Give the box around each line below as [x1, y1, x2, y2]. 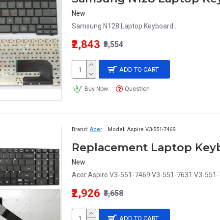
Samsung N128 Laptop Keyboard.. [72, 22, 176, 30]
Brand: [72, 126, 88, 133]
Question [125, 85, 150, 92]
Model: [108, 126, 126, 133]
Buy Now [84, 85, 108, 92]
